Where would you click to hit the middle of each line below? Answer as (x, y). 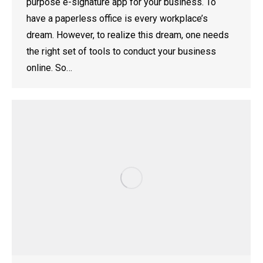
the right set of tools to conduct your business (121, 52)
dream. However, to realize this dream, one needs (128, 35)
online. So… (49, 68)
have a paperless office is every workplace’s (117, 19)
